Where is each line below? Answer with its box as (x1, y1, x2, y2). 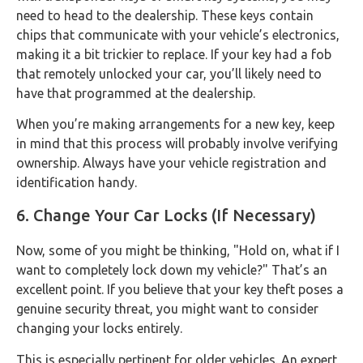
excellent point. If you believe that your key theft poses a (16, 282, 344, 297)
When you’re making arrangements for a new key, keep (16, 117, 335, 132)
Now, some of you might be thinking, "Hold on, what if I (16, 243, 340, 258)
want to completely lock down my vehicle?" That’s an (16, 263, 327, 278)
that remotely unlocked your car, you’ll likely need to (16, 66, 322, 81)
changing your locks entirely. (16, 321, 182, 336)
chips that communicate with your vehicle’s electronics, (16, 27, 340, 42)
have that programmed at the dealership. (16, 85, 255, 100)
